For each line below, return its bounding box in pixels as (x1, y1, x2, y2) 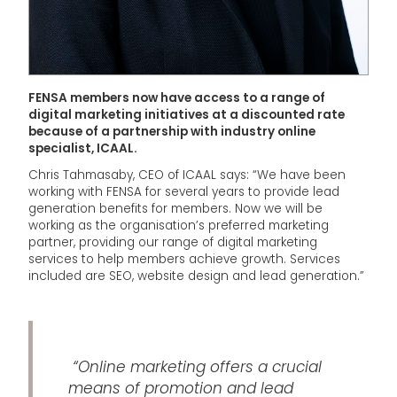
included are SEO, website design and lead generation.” (28, 268, 364, 285)
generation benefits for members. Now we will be (28, 200, 323, 218)
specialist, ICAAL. (28, 140, 137, 158)
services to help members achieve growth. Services (28, 251, 340, 269)
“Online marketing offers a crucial (68, 356, 322, 378)
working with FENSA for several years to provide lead (28, 183, 339, 201)
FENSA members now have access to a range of (28, 90, 325, 107)
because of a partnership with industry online (28, 123, 315, 141)
